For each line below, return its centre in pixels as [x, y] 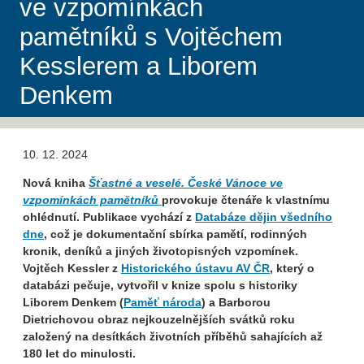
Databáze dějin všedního [264, 217]
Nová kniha [56, 183]
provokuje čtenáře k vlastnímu [246, 200]
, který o [292, 269]
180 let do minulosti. [79, 354]
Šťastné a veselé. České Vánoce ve [186, 183]
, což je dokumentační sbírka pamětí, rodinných [175, 234]
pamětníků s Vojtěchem [151, 37]
